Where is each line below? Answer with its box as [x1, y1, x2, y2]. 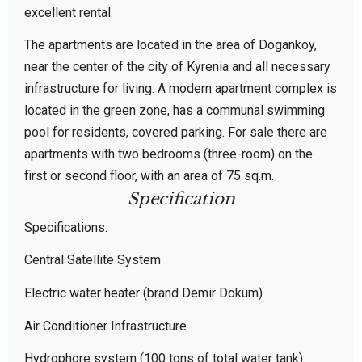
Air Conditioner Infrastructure [24, 318, 187, 334]
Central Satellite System [24, 252, 161, 268]
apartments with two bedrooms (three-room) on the [24, 146, 313, 162]
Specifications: [24, 219, 107, 235]
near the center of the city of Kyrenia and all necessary [24, 59, 330, 75]
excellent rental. [24, 4, 113, 20]
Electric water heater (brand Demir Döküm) [24, 284, 263, 301]
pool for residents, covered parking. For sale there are [24, 124, 327, 141]
